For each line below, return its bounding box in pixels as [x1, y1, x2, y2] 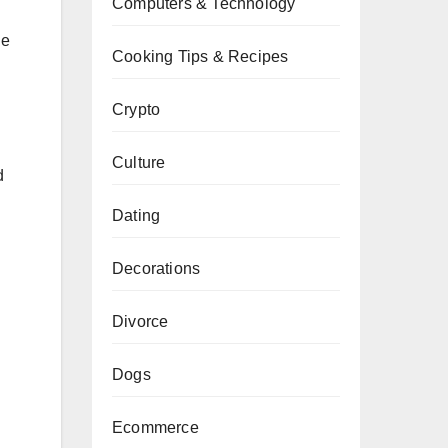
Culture [112, 154, 166, 171]
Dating [112, 207, 161, 224]
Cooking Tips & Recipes [112, 48, 289, 65]
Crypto [112, 101, 161, 118]
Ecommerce [112, 419, 199, 436]
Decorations [112, 260, 201, 277]
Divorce [112, 313, 169, 330]
